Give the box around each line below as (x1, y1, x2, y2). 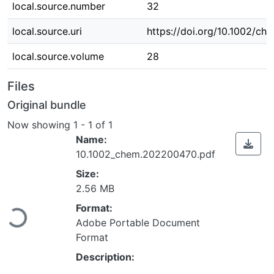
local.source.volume (12, 50, 104, 62)
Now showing (7, 118, 73, 131)
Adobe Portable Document (76, 216, 200, 229)
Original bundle (7, 98, 86, 111)
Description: (76, 250, 135, 263)
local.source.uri (12, 25, 82, 37)
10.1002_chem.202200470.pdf (76, 147, 215, 160)
